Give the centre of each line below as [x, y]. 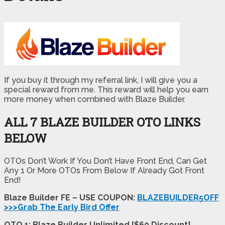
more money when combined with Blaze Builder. [95, 99]
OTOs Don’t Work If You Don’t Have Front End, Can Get [105, 161]
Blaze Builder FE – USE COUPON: [71, 197]
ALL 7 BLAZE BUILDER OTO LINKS [102, 122]
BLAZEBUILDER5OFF [178, 197]
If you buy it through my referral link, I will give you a [101, 80]
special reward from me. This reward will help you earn [106, 89]
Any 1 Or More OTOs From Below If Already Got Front [104, 170]
